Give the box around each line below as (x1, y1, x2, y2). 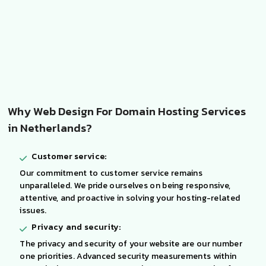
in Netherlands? (8, 119, 93, 137)
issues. (20, 204, 47, 217)
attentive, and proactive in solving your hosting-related (20, 191, 240, 204)
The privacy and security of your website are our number (20, 237, 242, 250)
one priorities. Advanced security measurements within (20, 249, 237, 262)
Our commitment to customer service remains (20, 166, 203, 179)
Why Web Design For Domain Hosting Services (8, 102, 246, 120)
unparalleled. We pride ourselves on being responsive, (20, 179, 231, 192)
